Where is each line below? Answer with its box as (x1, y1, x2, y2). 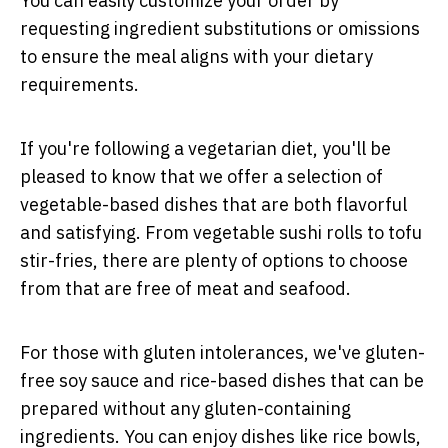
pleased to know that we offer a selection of (20, 164, 383, 188)
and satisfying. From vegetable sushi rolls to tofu (20, 220, 422, 244)
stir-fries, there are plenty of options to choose (20, 248, 408, 272)
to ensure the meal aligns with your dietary (20, 44, 373, 68)
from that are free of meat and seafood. (20, 276, 351, 300)
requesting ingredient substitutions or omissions (20, 16, 420, 40)
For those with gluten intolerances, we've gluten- (20, 340, 425, 364)
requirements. (20, 72, 139, 96)
